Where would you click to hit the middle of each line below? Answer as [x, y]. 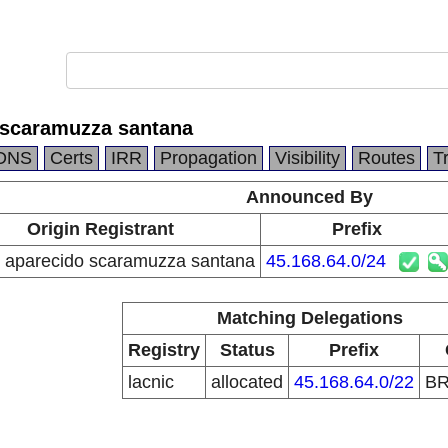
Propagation [208, 158]
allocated [247, 382]
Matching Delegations [309, 318]
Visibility [307, 158]
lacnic [151, 382]
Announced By [309, 197]
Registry [164, 350]
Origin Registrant [100, 229]
